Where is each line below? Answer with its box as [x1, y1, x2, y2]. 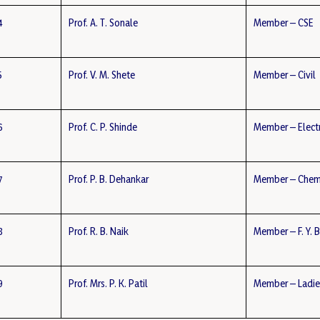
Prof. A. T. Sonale [69, 16, 139, 29]
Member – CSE [254, 16, 314, 29]
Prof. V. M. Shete [69, 69, 136, 81]
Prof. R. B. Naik [69, 225, 129, 237]
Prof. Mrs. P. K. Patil [69, 277, 149, 289]
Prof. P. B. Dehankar [69, 173, 149, 185]
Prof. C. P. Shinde [69, 121, 138, 133]
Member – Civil [254, 69, 316, 81]
